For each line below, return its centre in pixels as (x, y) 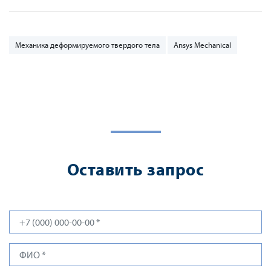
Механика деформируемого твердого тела (87, 45)
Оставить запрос (135, 169)
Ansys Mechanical (202, 45)
